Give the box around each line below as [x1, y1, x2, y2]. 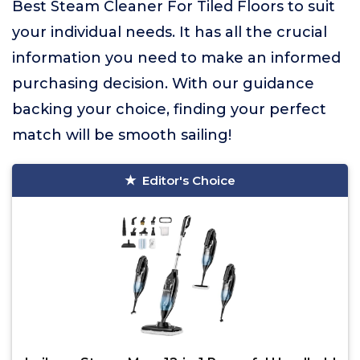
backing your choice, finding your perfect [12, 100, 326, 118]
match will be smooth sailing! [12, 126, 231, 144]
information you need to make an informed [12, 49, 341, 67]
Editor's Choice [142, 173, 235, 188]
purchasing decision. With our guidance [12, 75, 314, 92]
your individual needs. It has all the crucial [12, 23, 327, 41]
